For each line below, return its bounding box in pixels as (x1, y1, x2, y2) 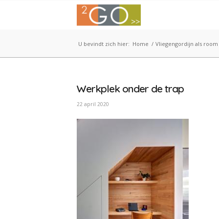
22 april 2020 (77, 101, 109, 108)
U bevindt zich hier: (78, 40, 130, 47)
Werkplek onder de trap (77, 82, 184, 95)
